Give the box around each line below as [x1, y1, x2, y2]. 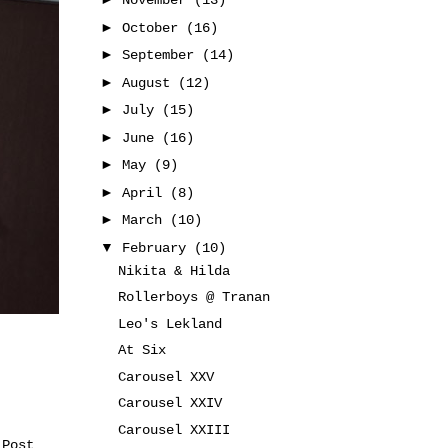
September [121, 47, 202, 63]
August [121, 74, 178, 91]
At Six [117, 342, 166, 358]
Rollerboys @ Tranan [117, 289, 270, 305]
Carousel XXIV [117, 395, 222, 411]
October [121, 19, 186, 36]
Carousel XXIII [117, 421, 230, 438]
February [121, 239, 194, 256]
